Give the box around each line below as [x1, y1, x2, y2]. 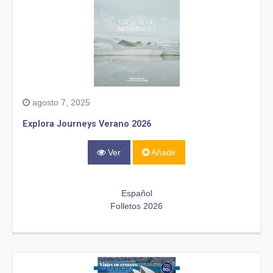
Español [121, 188, 152, 199]
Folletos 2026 [110, 201, 163, 211]
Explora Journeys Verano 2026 [23, 118, 151, 129]
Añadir [149, 147, 176, 157]
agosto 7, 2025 [30, 97, 90, 107]
